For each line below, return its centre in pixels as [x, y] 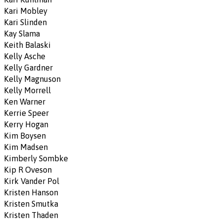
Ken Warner [25, 102]
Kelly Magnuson [32, 79]
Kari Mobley [26, 11]
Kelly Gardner [28, 68]
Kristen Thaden [31, 215]
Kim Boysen [25, 136]
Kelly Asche [25, 56]
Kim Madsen [26, 147]
